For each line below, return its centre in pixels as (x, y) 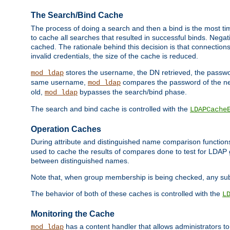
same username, (59, 82)
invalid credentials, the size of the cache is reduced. (114, 56)
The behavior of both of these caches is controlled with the (127, 194)
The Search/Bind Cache (77, 15)
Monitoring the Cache (73, 214)
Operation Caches (66, 129)
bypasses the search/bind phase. (132, 92)
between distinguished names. (80, 161)
